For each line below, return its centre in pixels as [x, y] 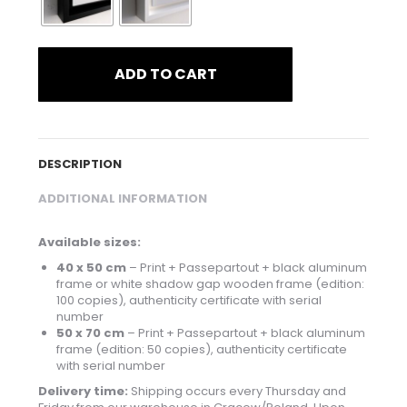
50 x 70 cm [91, 333]
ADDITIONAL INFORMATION [123, 198]
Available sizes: [90, 242]
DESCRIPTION [80, 164]
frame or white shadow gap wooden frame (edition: [211, 283]
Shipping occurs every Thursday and [238, 391]
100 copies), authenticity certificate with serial [189, 300]
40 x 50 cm [92, 267]
